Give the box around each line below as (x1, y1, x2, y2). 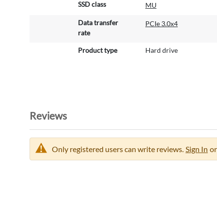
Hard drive (145, 46, 178, 55)
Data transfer (78, 18, 118, 27)
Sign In (186, 144, 208, 154)
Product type (78, 46, 117, 55)
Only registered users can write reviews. (52, 144, 184, 154)
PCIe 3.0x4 (145, 19, 178, 28)
